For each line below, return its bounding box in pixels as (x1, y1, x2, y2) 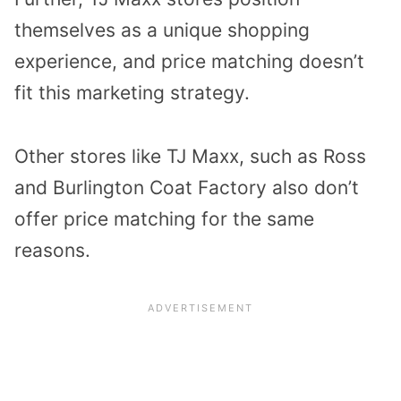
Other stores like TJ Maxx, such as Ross (14, 144, 366, 167)
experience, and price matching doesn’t (14, 49, 364, 73)
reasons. (14, 238, 90, 261)
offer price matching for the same (14, 207, 314, 230)
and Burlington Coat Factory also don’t (14, 175, 359, 199)
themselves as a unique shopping (14, 18, 310, 41)
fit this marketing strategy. (14, 81, 250, 104)
